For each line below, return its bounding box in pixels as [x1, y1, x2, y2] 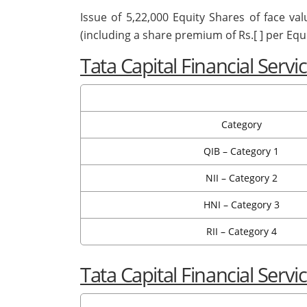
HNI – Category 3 [203, 198, 280, 212]
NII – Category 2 [205, 171, 278, 185]
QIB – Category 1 [204, 145, 279, 158]
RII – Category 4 [206, 225, 277, 238]
